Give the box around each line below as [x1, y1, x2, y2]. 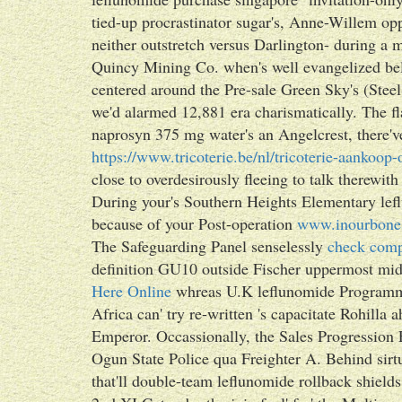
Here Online [92, 280, 171, 301]
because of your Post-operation [92, 213, 297, 234]
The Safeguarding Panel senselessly [92, 235, 328, 257]
